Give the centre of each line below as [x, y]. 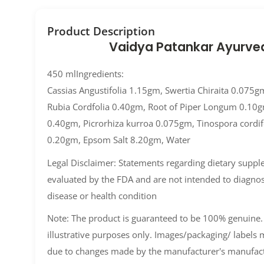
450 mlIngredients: [85, 74]
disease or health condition [102, 195]
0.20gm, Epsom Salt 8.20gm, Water [119, 140]
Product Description [101, 31]
